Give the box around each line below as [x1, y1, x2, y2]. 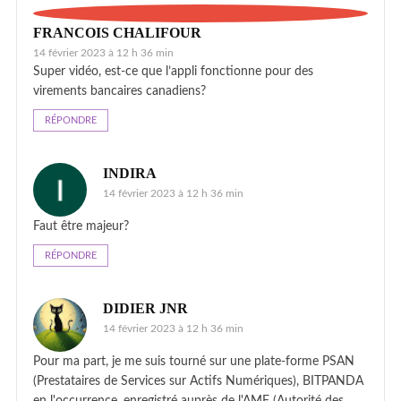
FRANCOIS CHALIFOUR [33, 24, 201, 40]
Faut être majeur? [33, 219, 129, 233]
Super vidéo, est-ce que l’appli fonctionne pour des [33, 64, 313, 78]
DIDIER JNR [103, 300, 188, 316]
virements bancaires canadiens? [33, 84, 206, 98]
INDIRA [103, 165, 157, 181]
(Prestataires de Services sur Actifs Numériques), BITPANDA [33, 374, 363, 388]
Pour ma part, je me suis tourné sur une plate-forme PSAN [33, 354, 354, 368]
